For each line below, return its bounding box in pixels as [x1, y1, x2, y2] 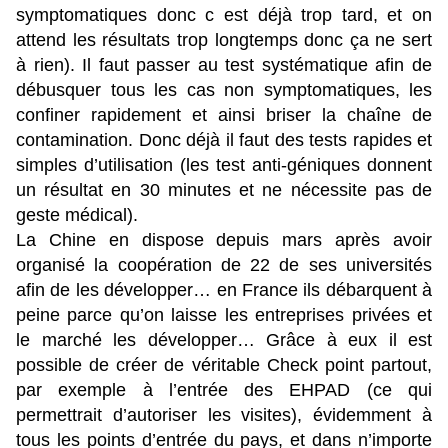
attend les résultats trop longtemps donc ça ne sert [16, 30, 432, 51]
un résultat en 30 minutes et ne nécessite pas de [16, 180, 432, 201]
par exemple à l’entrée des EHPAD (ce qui [16, 380, 432, 401]
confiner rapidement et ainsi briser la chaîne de [16, 105, 432, 126]
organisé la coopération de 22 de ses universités [16, 255, 432, 276]
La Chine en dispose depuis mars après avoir [16, 230, 432, 251]
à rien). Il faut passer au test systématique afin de [16, 55, 432, 76]
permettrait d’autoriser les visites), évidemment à [16, 405, 432, 426]
